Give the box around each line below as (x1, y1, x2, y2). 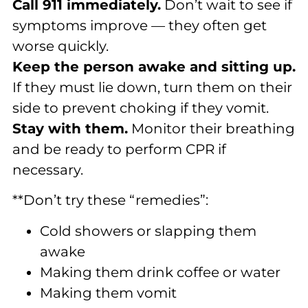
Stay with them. (12, 120, 128, 137)
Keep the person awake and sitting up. (12, 58, 296, 75)
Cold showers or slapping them (40, 222, 256, 239)
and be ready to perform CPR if (12, 140, 226, 157)
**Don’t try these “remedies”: (12, 192, 208, 209)
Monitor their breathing (128, 120, 295, 137)
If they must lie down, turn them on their (12, 78, 292, 96)
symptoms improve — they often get (12, 16, 267, 34)
